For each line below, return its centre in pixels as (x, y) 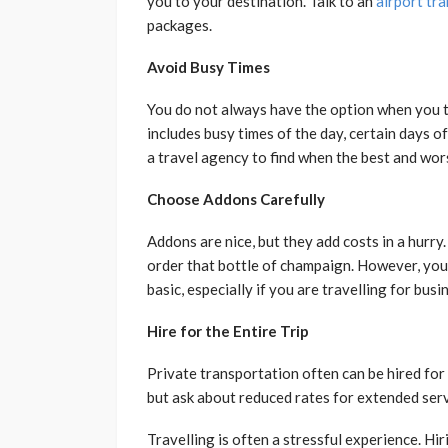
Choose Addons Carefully (236, 199)
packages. (179, 25)
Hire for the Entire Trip (228, 331)
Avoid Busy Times (208, 67)
